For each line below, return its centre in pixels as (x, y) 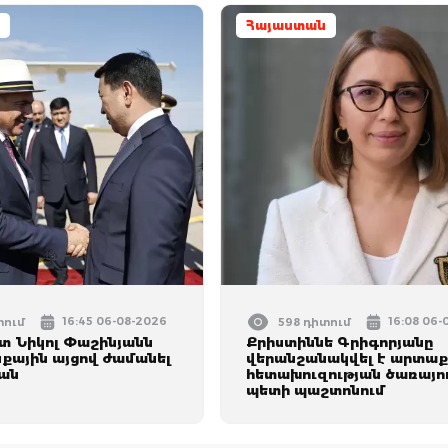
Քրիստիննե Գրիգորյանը (340, 342)
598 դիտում (315, 322)
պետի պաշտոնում (316, 390)
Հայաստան (286, 25)
